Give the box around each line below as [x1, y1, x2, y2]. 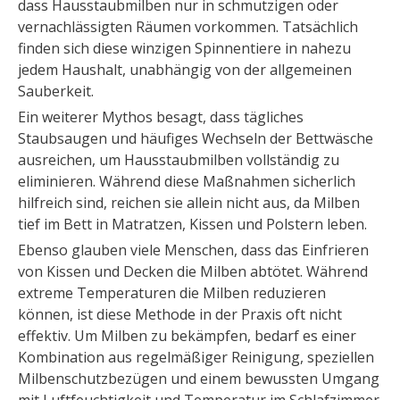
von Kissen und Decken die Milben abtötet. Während [18, 262, 368, 282]
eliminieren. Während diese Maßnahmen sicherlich [18, 171, 355, 192]
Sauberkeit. [18, 81, 94, 102]
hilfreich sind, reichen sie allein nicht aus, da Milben [18, 193, 360, 213]
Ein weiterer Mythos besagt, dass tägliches [18, 107, 304, 128]
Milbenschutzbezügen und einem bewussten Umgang [18, 369, 379, 389]
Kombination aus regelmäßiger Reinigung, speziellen [18, 347, 374, 368]
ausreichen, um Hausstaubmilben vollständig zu [18, 150, 339, 171]
